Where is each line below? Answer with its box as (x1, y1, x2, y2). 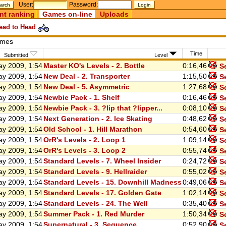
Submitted (4, 52, 30, 59)
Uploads (99, 10, 129, 18)
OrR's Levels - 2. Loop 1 (43, 136, 126, 144)
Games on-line (42, 10, 92, 18)
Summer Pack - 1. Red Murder (43, 210, 144, 218)
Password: (69, 1, 98, 8)
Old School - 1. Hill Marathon (43, 125, 142, 134)
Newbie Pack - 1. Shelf (43, 93, 120, 102)
